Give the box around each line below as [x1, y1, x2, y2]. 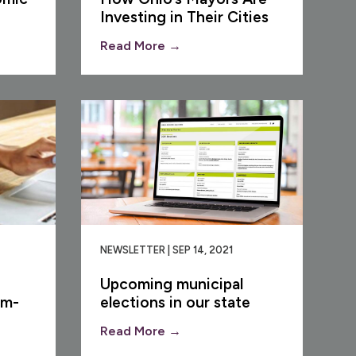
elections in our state [100, 292, 251, 311]
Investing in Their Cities [100, 7, 269, 26]
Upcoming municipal [100, 274, 244, 293]
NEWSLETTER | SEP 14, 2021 [100, 243, 234, 256]
